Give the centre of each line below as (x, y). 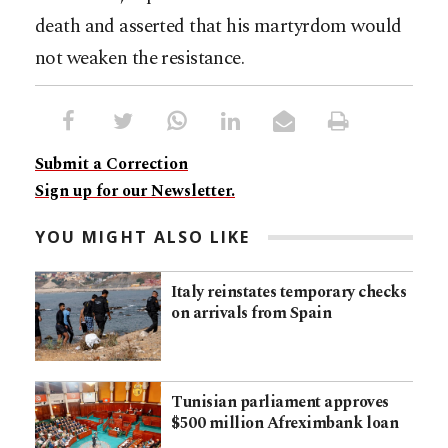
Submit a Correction (111, 164)
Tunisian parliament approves (280, 401)
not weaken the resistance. (140, 59)
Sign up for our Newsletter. (135, 191)
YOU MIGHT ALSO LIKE (143, 237)
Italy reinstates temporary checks (289, 292)
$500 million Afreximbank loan (285, 422)
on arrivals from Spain (251, 313)
